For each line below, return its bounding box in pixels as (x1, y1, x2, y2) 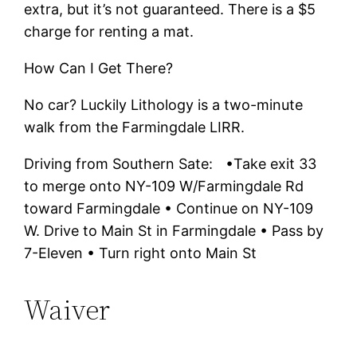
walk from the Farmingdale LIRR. (24, 118, 245, 135)
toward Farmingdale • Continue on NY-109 (24, 199, 314, 217)
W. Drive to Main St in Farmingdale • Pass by (24, 222, 324, 239)
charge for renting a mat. (24, 22, 194, 40)
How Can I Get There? (24, 59, 174, 76)
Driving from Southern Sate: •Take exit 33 (24, 155, 317, 172)
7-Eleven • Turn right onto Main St (24, 244, 257, 261)
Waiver (24, 289, 111, 329)
